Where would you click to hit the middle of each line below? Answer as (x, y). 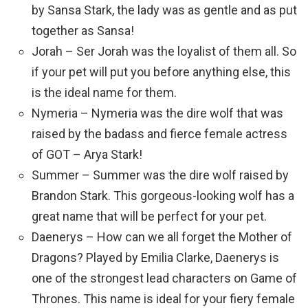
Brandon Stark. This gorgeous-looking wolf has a (163, 196)
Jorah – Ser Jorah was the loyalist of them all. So (164, 51)
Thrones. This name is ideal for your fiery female (163, 299)
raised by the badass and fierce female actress (159, 134)
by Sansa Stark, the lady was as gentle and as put (164, 10)
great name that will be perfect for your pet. (149, 216)
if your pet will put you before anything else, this (161, 72)
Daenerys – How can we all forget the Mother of (162, 237)
